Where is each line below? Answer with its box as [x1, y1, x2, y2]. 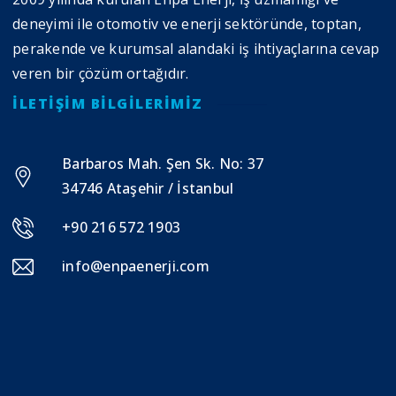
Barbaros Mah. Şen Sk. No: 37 [62, 153, 263, 173]
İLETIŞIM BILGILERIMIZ [12, 93, 203, 113]
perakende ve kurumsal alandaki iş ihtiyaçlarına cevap [12, 38, 380, 58]
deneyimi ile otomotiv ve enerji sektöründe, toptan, [12, 13, 362, 34]
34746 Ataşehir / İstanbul [62, 178, 234, 198]
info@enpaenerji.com [62, 255, 209, 276]
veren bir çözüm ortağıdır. [12, 63, 189, 83]
